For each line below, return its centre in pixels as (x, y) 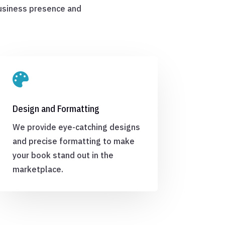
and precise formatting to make (73, 141)
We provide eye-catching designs (76, 127)
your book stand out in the (63, 155)
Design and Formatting (56, 109)
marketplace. (38, 170)
